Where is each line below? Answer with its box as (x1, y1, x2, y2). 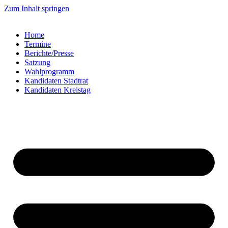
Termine (24, 40, 51, 48)
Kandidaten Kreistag (24, 85, 91, 94)
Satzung (24, 58, 50, 67)
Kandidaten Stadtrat (24, 76, 88, 85)
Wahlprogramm (24, 67, 74, 76)
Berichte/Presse (24, 49, 74, 58)
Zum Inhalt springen (4, 4, 69, 13)
